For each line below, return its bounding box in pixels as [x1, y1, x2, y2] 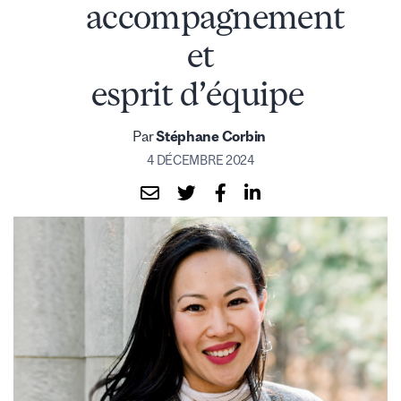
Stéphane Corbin [156, 127, 269, 144]
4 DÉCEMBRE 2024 [147, 152, 254, 167]
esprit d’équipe [90, 73, 311, 113]
